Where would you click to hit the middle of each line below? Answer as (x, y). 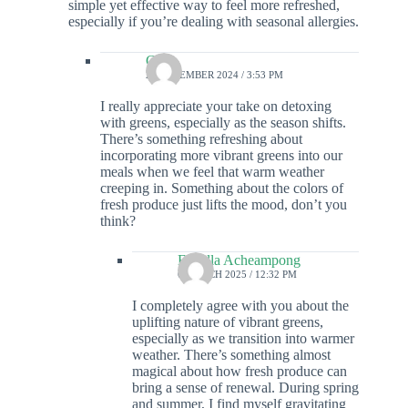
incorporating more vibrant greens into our (221, 156)
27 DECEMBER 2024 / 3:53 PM (214, 75)
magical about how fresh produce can (240, 372)
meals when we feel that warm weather (212, 172)
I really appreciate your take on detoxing (216, 107)
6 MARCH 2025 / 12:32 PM (237, 275)
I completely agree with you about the (240, 306)
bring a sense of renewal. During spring (245, 388)
